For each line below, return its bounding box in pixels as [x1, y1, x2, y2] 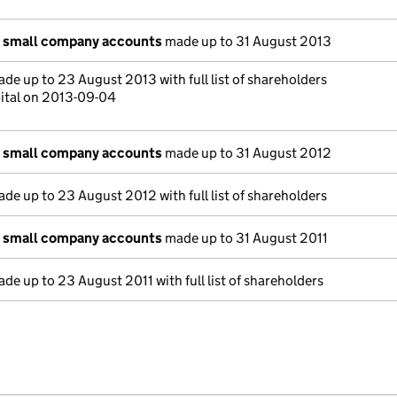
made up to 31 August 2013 [162, 33, 331, 50]
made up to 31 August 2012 [162, 144, 331, 161]
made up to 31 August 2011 [162, 230, 328, 246]
